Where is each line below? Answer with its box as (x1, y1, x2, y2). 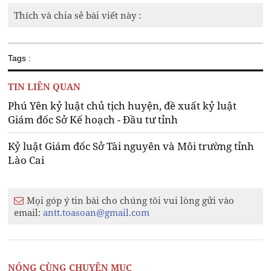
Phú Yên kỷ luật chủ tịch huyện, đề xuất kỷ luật (8, 99, 237, 113)
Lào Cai (8, 153, 45, 168)
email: (14, 206, 44, 219)
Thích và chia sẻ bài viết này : (14, 9, 142, 22)
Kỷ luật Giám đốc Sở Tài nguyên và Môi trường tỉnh (8, 139, 255, 154)
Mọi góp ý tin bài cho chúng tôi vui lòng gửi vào (27, 194, 235, 207)
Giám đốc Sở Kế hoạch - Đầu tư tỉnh (8, 113, 178, 127)
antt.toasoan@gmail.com (43, 206, 150, 219)
